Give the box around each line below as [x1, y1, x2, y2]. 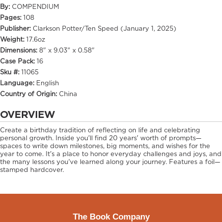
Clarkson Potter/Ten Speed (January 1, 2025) [33, 26, 176, 33]
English [36, 80, 59, 87]
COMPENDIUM [12, 4, 59, 11]
